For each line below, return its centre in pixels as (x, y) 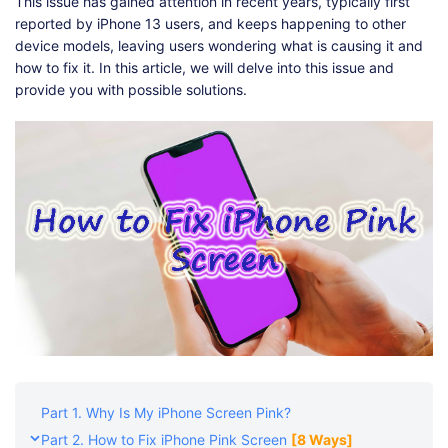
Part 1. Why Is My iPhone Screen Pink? (166, 413)
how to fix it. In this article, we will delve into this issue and (204, 67)
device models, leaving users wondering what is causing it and (219, 45)
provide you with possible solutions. (131, 89)
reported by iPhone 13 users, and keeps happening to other (210, 23)
